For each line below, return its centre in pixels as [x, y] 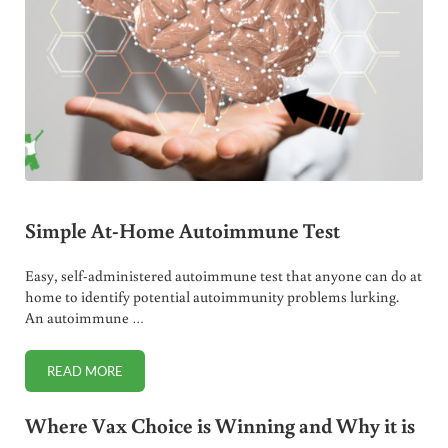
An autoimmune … [84, 317]
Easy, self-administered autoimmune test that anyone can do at [223, 275]
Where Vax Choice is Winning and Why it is [219, 425]
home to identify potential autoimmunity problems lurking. [211, 296]
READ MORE [84, 370]
